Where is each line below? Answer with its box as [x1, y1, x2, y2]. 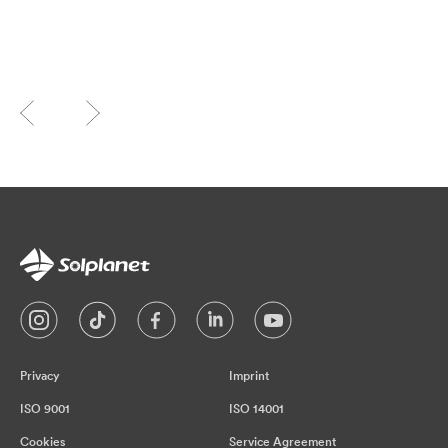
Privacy [20, 368, 60, 384]
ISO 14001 [229, 401, 284, 417]
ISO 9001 [20, 401, 70, 417]
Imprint [229, 368, 269, 384]
